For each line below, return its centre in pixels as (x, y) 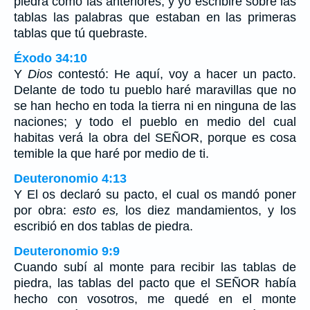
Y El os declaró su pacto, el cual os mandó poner (155, 194)
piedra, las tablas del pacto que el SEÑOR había (155, 283)
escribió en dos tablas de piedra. (103, 226)
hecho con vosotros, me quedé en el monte (155, 299)
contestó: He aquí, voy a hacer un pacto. (174, 74)
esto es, (96, 210)
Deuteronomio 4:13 (70, 178)
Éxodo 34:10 (51, 58)
